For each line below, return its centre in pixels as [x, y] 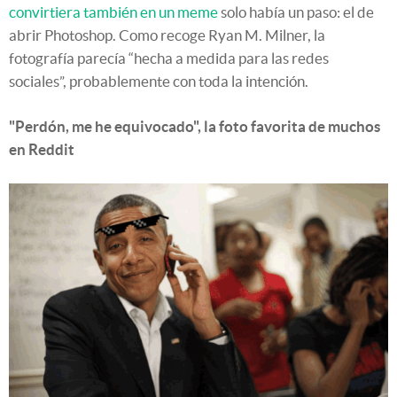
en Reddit [42, 150]
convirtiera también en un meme [113, 12]
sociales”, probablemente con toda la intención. [159, 82]
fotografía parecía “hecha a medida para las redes [169, 58]
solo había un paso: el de [296, 12]
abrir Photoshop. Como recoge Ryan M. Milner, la [167, 35]
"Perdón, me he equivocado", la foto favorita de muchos [195, 127]
